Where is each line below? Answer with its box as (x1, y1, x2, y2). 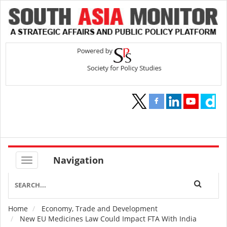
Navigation (53, 154, 104, 167)
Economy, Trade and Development (42, 204, 158, 214)
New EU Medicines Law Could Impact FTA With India (18, 214, 197, 224)
